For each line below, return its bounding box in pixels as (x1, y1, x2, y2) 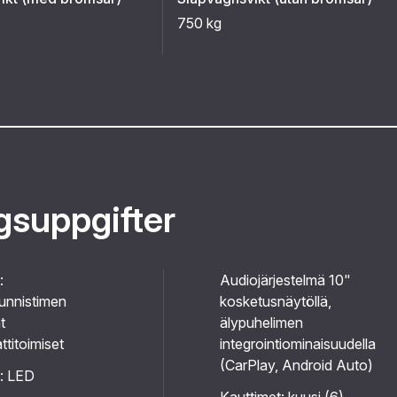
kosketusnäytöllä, (220, 292, 331, 310)
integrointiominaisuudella (220, 335, 376, 353)
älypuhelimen (220, 314, 303, 331)
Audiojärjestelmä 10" (220, 271, 351, 289)
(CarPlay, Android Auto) (220, 356, 373, 374)
